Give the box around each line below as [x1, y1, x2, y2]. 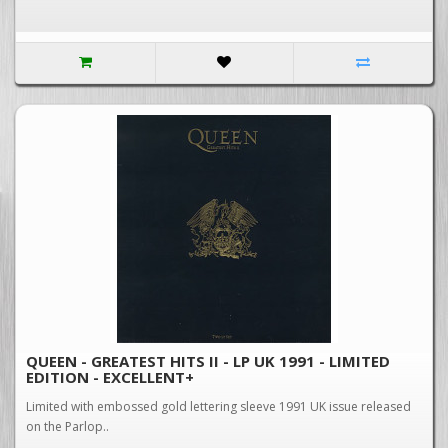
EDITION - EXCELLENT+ [26, 367, 194, 387]
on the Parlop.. [26, 418, 109, 435]
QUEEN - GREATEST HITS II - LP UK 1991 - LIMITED [26, 351, 390, 371]
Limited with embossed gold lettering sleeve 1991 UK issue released [26, 398, 411, 415]
